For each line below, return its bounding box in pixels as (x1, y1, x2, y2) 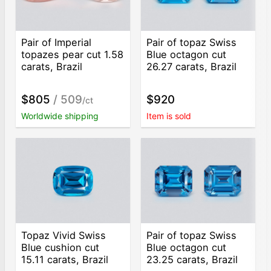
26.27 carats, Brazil (146, 60, 237, 73)
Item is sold (146, 111, 192, 122)
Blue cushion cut (21, 241, 100, 253)
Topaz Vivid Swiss (21, 229, 106, 241)
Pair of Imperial (21, 36, 92, 49)
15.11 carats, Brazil (21, 253, 109, 266)
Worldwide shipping (21, 111, 99, 122)
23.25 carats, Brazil (146, 253, 238, 266)
